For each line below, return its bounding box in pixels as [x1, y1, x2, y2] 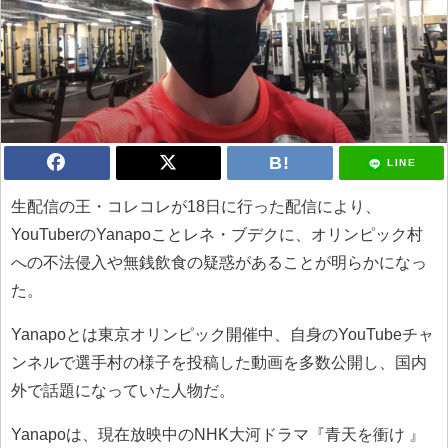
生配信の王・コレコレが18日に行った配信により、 [11, 197, 381, 215]
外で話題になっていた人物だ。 [11, 381, 235, 399]
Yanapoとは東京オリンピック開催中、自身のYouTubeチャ [11, 325, 434, 343]
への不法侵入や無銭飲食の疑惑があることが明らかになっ [11, 253, 427, 271]
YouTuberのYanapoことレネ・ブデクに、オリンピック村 [11, 225, 423, 243]
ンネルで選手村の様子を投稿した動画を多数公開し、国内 [11, 353, 427, 371]
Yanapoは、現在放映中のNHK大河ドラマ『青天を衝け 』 [11, 425, 425, 443]
